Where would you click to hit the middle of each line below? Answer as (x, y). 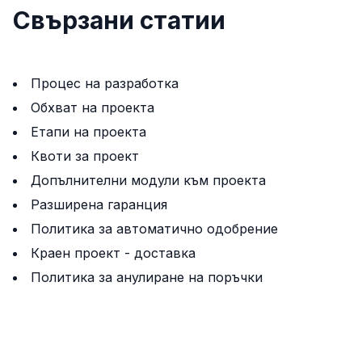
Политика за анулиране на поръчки (147, 277)
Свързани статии (119, 20)
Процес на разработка (105, 83)
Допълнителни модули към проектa (148, 180)
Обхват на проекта (93, 107)
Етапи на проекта (88, 132)
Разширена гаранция (99, 204)
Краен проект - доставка (113, 253)
